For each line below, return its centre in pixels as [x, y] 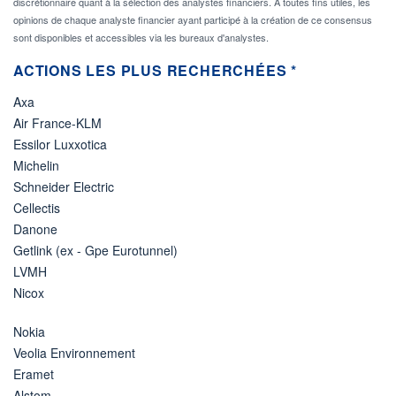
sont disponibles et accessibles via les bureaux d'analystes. [141, 37]
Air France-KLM [57, 122]
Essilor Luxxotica [60, 144]
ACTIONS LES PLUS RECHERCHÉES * [155, 70]
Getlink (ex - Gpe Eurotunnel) [95, 250]
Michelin [36, 165]
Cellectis [37, 207]
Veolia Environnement [74, 352]
